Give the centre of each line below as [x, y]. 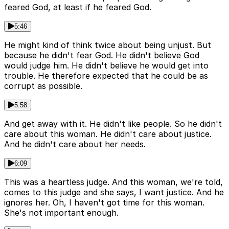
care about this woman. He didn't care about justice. [108, 134]
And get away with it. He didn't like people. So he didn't [113, 123]
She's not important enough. [61, 212]
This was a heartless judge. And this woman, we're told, [113, 182]
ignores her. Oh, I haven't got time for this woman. [104, 202]
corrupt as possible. [43, 86]
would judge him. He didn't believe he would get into [106, 65]
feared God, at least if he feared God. [78, 7]
